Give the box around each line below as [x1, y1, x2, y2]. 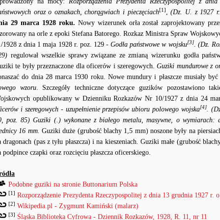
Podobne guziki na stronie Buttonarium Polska [8, 181, 137, 188]
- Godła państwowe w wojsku [106, 41, 187, 48]
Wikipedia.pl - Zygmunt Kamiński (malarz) [17, 202, 138, 210]
